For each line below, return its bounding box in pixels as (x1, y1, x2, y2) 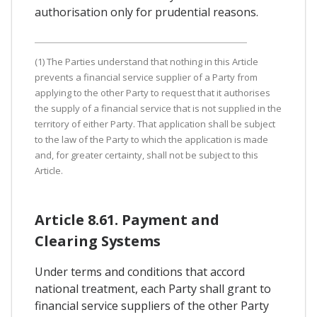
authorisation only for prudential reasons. (35, 4, 258, 20)
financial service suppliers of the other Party (35, 297, 269, 313)
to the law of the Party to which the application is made (35, 132, 268, 146)
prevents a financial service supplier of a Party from (35, 70, 258, 83)
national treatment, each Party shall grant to (35, 280, 271, 296)
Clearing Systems (35, 231, 161, 250)
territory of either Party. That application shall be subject (35, 117, 275, 130)
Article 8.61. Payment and (35, 209, 219, 229)
